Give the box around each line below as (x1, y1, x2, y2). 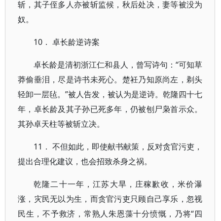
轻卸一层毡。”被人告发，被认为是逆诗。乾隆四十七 (18, 89, 203, 100)
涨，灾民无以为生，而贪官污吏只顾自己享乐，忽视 (18, 193, 203, 204)
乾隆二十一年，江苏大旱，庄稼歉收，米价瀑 (34, 179, 203, 189)
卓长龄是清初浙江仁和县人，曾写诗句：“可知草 (34, 59, 203, 70)
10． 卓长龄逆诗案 (34, 37, 100, 47)
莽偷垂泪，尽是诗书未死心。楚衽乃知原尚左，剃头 (18, 74, 203, 85)
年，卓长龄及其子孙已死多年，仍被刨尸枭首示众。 (18, 104, 203, 114)
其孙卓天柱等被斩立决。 (18, 118, 105, 129)
